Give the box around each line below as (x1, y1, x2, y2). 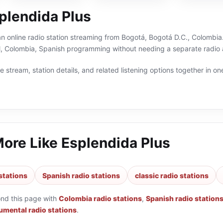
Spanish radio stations (42, 171, 120, 180)
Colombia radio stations (59, 194, 142, 203)
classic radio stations (135, 171, 209, 180)
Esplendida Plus (61, 134, 170, 151)
